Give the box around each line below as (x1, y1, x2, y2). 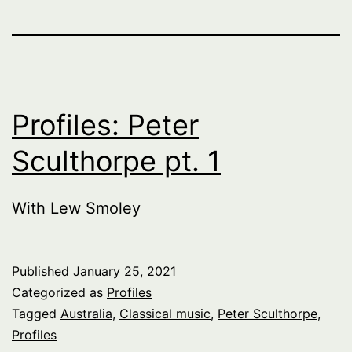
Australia (60, 305, 112, 321)
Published (12, 262, 73, 279)
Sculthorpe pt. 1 (12, 143, 221, 178)
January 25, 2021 (73, 262, 176, 279)
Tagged (12, 305, 60, 321)
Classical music (119, 305, 211, 321)
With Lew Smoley (12, 198, 141, 218)
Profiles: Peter (12, 107, 199, 142)
